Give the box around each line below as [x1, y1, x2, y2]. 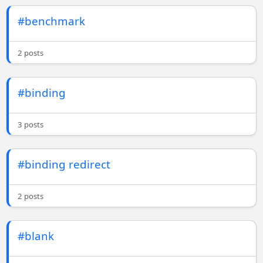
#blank [18, 228, 55, 244]
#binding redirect [18, 157, 111, 172]
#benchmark [18, 14, 86, 29]
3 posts [18, 119, 44, 130]
